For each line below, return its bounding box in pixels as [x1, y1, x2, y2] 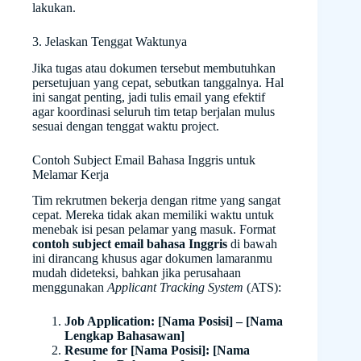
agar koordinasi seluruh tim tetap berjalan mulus [32, 104, 275, 118]
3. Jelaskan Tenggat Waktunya [32, 34, 187, 48]
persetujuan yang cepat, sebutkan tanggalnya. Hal [32, 75, 284, 89]
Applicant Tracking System [107, 280, 243, 295]
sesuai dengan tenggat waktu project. [32, 118, 219, 133]
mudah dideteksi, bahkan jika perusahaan [32, 266, 241, 280]
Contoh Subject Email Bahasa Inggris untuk [32, 152, 255, 167]
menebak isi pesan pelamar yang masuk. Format [32, 222, 276, 237]
